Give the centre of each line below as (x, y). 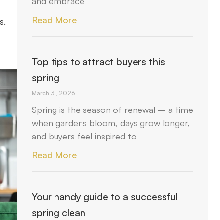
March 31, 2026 (54, 93)
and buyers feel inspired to (84, 136)
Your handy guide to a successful (105, 197)
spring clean (59, 212)
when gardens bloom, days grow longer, (111, 123)
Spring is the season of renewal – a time (113, 110)
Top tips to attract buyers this (99, 62)
